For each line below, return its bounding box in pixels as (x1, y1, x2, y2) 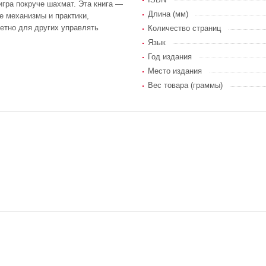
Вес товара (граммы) (148, 80, 223, 90)
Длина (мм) (148, 9, 188, 18)
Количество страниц (148, 23, 221, 33)
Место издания (148, 66, 202, 75)
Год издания (148, 52, 192, 61)
